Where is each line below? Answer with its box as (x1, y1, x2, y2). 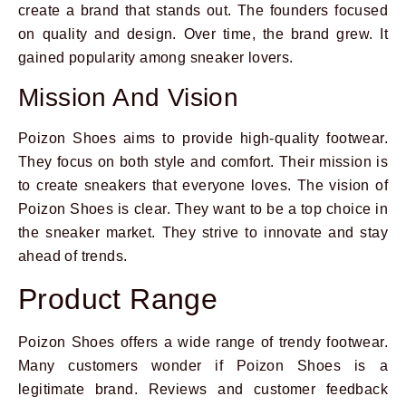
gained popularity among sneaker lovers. (18, 49, 294, 65)
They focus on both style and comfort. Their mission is (18, 154, 388, 170)
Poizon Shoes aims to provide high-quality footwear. (18, 130, 388, 147)
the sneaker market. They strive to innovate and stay (18, 225, 388, 241)
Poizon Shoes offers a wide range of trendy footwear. (18, 333, 388, 350)
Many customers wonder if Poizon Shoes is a (18, 357, 388, 373)
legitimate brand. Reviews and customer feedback (18, 381, 388, 397)
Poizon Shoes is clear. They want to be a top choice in (18, 201, 388, 217)
